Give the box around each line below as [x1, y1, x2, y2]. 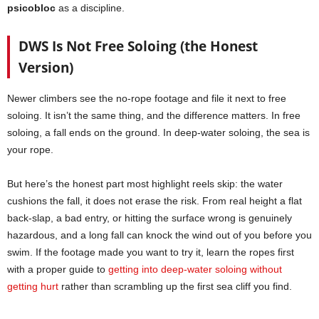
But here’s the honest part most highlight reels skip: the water [7, 178, 283, 190]
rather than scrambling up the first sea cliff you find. [58, 281, 292, 293]
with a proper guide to [7, 263, 108, 276]
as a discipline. [56, 2, 125, 14]
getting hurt [7, 281, 58, 293]
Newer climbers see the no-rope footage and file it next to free [7, 93, 286, 105]
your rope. [7, 144, 53, 156]
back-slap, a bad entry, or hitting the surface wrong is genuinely [7, 212, 292, 224]
